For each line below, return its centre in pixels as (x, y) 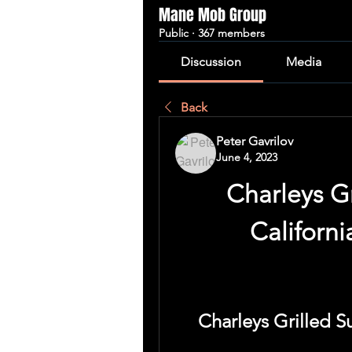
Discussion (211, 62)
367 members (231, 33)
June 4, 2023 (247, 157)
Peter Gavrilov (255, 141)
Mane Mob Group (213, 15)
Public (174, 33)
